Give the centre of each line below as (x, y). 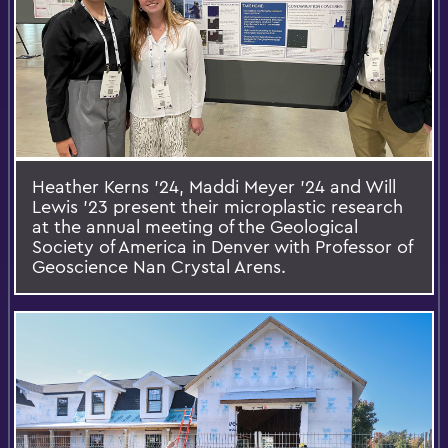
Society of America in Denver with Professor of (222, 247)
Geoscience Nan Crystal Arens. (159, 267)
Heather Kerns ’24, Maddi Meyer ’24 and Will (214, 187)
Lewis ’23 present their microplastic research (217, 207)
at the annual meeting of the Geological (195, 227)
